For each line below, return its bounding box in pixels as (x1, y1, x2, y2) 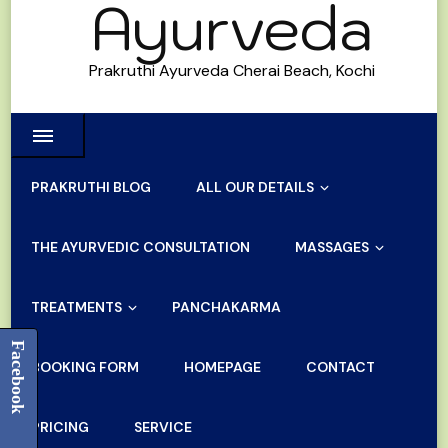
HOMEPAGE (184, 357, 262, 376)
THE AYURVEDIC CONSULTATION (31, 237, 251, 256)
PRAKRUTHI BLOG (31, 177, 152, 196)
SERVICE (134, 417, 193, 436)
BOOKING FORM (31, 357, 140, 376)
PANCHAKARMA (172, 297, 282, 316)
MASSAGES (295, 237, 370, 256)
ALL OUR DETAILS (196, 177, 315, 196)
